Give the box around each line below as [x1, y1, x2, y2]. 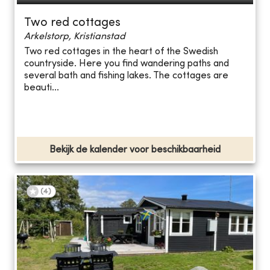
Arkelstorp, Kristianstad [24, 31, 125, 42]
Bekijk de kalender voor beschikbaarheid [49, 145, 221, 155]
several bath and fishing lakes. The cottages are [24, 71, 228, 81]
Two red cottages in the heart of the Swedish [24, 47, 218, 57]
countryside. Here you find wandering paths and [24, 59, 229, 69]
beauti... [24, 83, 59, 93]
